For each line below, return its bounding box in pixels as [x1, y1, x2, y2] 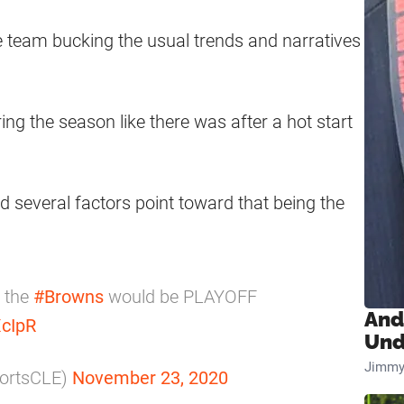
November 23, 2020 [72, 367, 228, 390]
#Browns [33, 286, 104, 308]
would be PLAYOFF [104, 286, 257, 308]
